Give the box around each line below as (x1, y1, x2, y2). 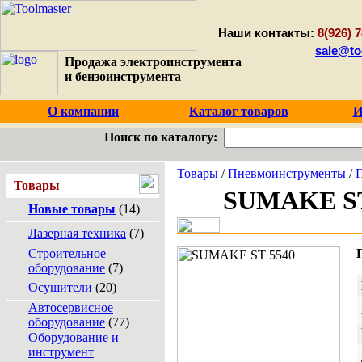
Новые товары (28, 202, 116, 216)
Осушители (28, 280, 92, 294)
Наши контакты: (218, 26, 314, 40)
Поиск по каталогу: (103, 130, 217, 144)
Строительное (28, 246, 106, 260)
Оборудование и (28, 330, 119, 344)
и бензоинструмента (58, 69, 181, 83)
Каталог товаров (189, 104, 288, 118)
